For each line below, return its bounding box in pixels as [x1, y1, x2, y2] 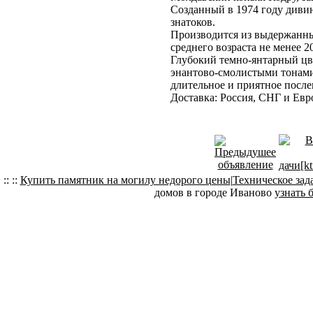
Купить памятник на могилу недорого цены [20, 174, 231, 186]
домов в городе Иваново [154, 187, 275, 198]
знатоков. [170, 16, 215, 28]
